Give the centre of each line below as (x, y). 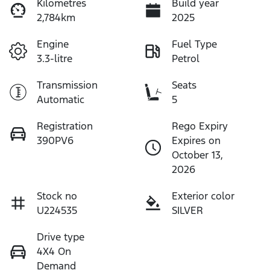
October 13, (197, 155)
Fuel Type (194, 44)
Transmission (67, 85)
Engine (53, 44)
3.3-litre (55, 58)
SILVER (187, 210)
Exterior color (203, 196)
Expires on (196, 140)
